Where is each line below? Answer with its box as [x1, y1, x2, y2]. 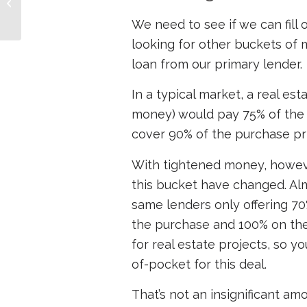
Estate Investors [24, 11, 87, 22]
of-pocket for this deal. [132, 256, 267, 271]
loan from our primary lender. [132, 57, 302, 72]
